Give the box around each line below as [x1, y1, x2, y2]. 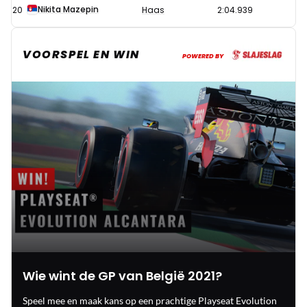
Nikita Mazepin [38, 3, 99, 16]
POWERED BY [182, 52, 223, 61]
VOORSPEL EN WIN [23, 47, 140, 63]
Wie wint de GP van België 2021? [23, 267, 222, 284]
